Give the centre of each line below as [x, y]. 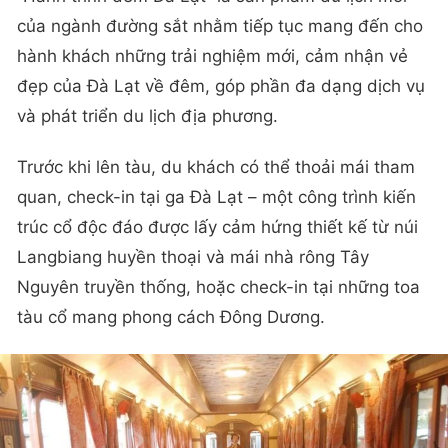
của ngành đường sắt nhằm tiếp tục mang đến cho [220, 26]
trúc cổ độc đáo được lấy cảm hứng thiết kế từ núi [217, 227]
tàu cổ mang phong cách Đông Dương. [171, 317]
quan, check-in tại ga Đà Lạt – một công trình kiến [216, 197]
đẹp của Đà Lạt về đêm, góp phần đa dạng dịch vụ [221, 86]
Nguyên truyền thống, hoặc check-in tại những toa [218, 287]
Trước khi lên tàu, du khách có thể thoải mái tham [216, 167]
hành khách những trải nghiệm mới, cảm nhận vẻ [212, 56]
